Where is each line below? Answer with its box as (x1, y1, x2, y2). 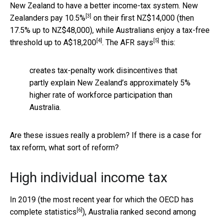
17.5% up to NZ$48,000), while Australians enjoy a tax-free (10, 25, 210, 35)
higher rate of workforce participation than (29, 90, 172, 100)
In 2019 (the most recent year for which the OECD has (10, 194, 193, 204)
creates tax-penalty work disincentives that (29, 65, 177, 75)
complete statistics (10, 207, 77, 217)
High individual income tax (10, 169, 167, 186)
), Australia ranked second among (82, 207, 196, 217)
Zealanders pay (10, 13, 65, 23)
